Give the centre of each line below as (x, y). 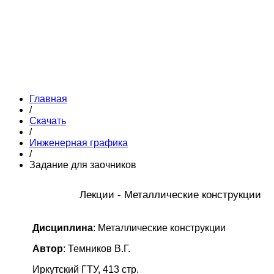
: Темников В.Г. (97, 248)
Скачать (48, 120)
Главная (48, 98)
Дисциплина (63, 228)
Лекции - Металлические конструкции (172, 194)
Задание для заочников (83, 165)
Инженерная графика (79, 143)
